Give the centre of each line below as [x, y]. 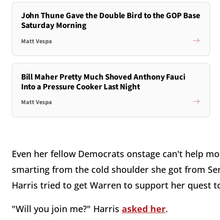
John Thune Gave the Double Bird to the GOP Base [110, 16]
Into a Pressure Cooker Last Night [80, 87]
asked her [144, 209]
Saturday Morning [54, 26]
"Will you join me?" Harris [67, 209]
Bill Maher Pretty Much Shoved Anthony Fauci [103, 77]
